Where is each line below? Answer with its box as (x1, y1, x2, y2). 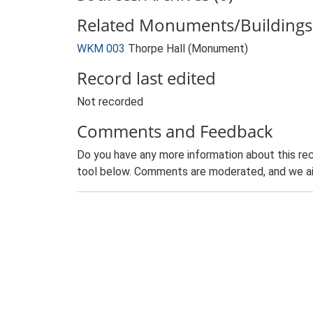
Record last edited (77, 66, 216, 89)
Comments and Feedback (77, 119, 273, 143)
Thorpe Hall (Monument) (128, 42, 248, 55)
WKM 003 (77, 42, 125, 55)
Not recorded (77, 95, 143, 108)
